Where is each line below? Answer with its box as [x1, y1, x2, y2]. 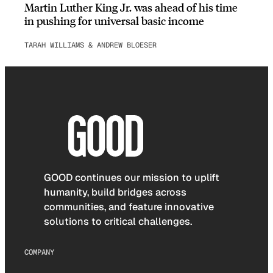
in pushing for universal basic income [24, 13, 204, 28]
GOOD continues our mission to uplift [44, 171, 219, 185]
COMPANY [24, 247, 54, 257]
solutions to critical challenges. [44, 215, 192, 229]
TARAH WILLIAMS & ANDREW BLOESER [24, 40, 157, 50]
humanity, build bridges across [44, 186, 186, 199]
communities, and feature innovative [44, 200, 214, 214]
